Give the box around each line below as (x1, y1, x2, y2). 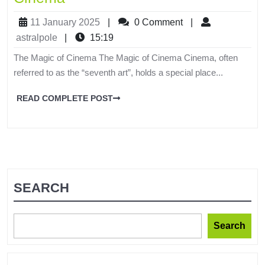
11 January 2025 (30, 17, 100, 27)
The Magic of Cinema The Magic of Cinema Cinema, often (14, 52, 238, 63)
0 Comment (132, 17, 183, 27)
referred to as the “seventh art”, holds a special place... (14, 67, 223, 77)
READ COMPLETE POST (17, 93, 113, 103)
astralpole (16, 32, 57, 43)
